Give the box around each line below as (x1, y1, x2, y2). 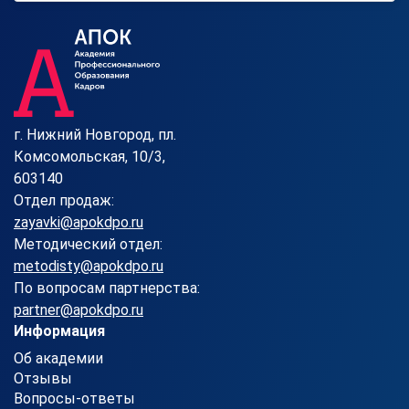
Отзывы (14, 370, 72, 387)
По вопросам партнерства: (14, 279, 200, 297)
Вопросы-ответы (14, 390, 135, 407)
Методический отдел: (14, 236, 163, 253)
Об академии (14, 350, 103, 367)
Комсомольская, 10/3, (14, 148, 165, 165)
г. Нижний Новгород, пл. (14, 126, 176, 143)
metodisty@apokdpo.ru (14, 257, 163, 275)
